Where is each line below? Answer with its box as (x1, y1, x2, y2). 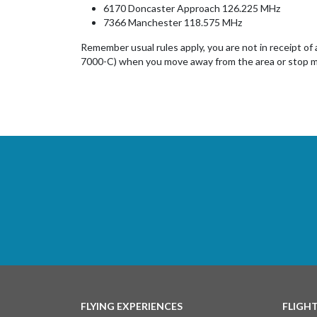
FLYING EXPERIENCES (81, 300, 183, 313)
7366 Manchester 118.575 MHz (103, 16, 242, 29)
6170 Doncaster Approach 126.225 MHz (103, 2, 280, 15)
